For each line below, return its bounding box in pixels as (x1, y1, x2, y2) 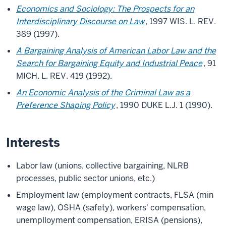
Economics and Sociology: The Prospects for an (16, 4, 194, 14)
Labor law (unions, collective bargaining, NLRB (16, 160, 189, 171)
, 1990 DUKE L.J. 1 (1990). (116, 100, 212, 110)
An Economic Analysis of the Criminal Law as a (16, 87, 190, 98)
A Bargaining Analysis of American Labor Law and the (16, 45, 216, 56)
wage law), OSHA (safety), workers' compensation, (16, 202, 206, 213)
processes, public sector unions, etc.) (16, 173, 155, 184)
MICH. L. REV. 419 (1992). (16, 71, 112, 81)
